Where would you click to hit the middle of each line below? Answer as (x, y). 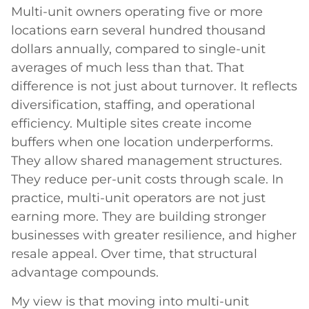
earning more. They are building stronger (139, 217)
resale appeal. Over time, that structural (134, 254)
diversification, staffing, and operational (133, 105)
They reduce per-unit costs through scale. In (147, 180)
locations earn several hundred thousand (138, 31)
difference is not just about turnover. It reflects (154, 87)
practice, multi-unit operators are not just (138, 198)
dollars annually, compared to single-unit (138, 49)
